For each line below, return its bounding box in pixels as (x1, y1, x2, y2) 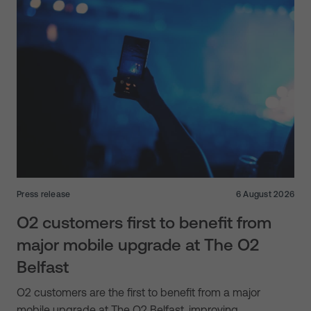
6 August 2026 (235, 189, 294, 199)
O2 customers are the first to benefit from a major (17, 285, 260, 299)
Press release (17, 189, 71, 199)
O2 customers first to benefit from (17, 212, 271, 232)
